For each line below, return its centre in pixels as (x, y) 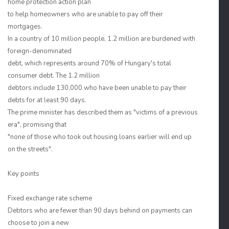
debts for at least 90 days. (47, 100)
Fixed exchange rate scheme (50, 198)
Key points (24, 174)
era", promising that (37, 125)
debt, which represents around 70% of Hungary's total (89, 63)
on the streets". (30, 149)
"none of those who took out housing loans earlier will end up (100, 137)
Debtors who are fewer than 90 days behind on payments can (100, 211)
